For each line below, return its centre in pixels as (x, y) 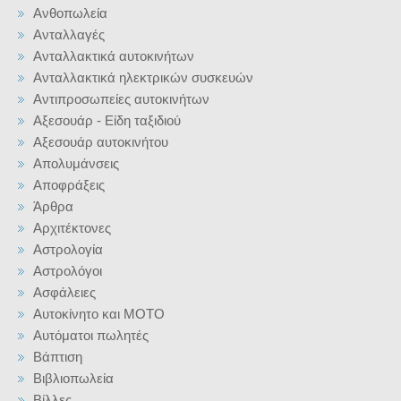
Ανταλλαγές (69, 34)
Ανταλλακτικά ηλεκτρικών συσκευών (143, 77)
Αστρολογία (68, 249)
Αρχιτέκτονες (72, 228)
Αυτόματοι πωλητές (91, 335)
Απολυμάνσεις (76, 163)
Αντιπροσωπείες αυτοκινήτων (121, 99)
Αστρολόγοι (68, 271)
